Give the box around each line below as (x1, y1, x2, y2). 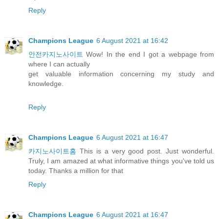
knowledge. (28, 80, 64, 88)
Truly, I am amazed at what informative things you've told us (28, 157, 214, 165)
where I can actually (28, 60, 90, 68)
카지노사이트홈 (28, 147, 76, 155)
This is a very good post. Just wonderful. (76, 147, 214, 155)
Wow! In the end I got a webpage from (83, 50, 214, 59)
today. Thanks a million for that (28, 167, 123, 175)
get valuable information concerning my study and (28, 70, 214, 78)
